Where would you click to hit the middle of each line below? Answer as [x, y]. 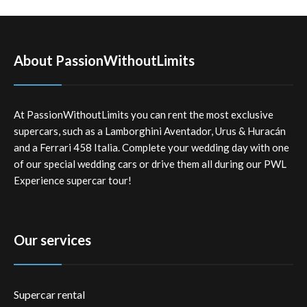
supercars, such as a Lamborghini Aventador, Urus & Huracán [150, 131]
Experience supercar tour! [73, 180]
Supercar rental [49, 294]
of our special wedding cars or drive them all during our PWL [150, 164]
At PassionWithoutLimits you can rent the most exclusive [144, 114]
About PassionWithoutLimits [104, 60]
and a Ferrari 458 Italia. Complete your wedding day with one [151, 147]
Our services [52, 240]
